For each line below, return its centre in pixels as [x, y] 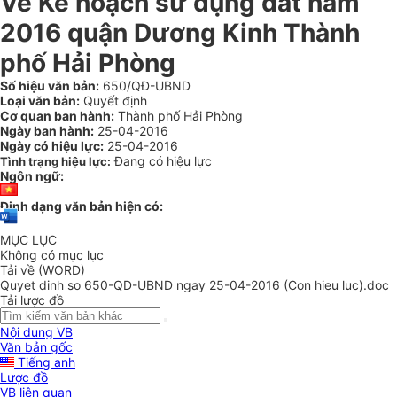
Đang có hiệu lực [163, 161]
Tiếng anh [45, 362]
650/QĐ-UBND [145, 86]
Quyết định [113, 101]
